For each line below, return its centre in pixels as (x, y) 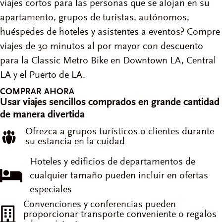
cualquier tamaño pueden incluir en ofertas (119, 176)
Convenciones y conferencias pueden (100, 205)
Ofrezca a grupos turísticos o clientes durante (120, 132)
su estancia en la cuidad (75, 142)
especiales (51, 190)
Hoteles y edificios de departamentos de (112, 162)
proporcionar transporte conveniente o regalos (120, 215)
